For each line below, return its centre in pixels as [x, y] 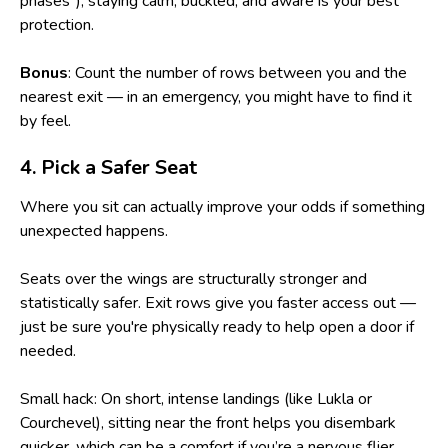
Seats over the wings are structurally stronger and [193, 278]
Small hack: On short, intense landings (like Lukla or [196, 398]
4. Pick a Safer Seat [108, 167]
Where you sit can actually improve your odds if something [222, 206]
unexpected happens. [94, 230]
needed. [48, 350]
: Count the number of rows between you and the [237, 72]
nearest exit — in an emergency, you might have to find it [216, 96]
